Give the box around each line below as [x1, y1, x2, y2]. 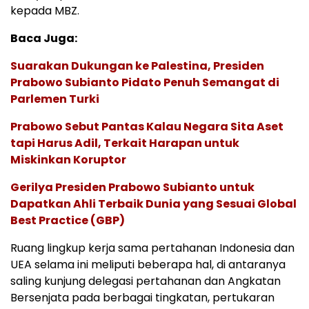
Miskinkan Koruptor [10, 151, 126, 168]
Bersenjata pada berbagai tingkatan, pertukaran [10, 289, 275, 306]
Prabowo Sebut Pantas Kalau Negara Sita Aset [10, 118, 283, 134]
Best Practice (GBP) [10, 212, 125, 228]
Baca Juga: [10, 30, 77, 46]
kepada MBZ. [10, 2, 79, 19]
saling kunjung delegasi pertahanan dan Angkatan [10, 272, 281, 289]
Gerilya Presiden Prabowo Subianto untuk [10, 179, 255, 195]
